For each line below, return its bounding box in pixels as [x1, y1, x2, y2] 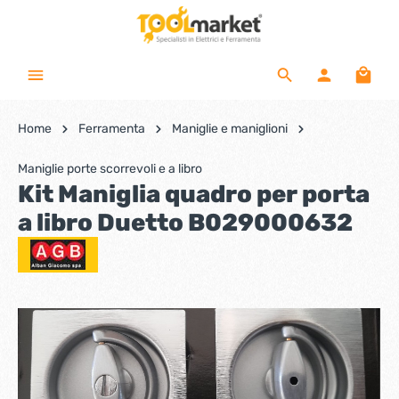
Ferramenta [78, 121, 145, 136]
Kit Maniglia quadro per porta [18, 180, 370, 208]
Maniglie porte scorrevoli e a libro [18, 161, 202, 176]
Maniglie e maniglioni [172, 121, 288, 136]
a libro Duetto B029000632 [18, 208, 353, 237]
